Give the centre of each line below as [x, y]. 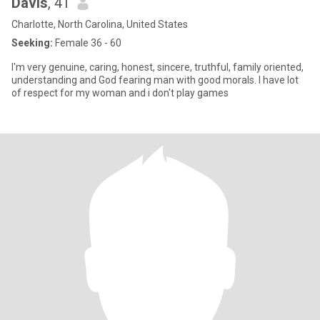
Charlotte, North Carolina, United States [100, 24]
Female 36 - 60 [87, 43]
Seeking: [32, 43]
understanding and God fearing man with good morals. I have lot [155, 80]
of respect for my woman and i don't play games [120, 93]
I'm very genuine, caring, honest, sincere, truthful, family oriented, [157, 67]
